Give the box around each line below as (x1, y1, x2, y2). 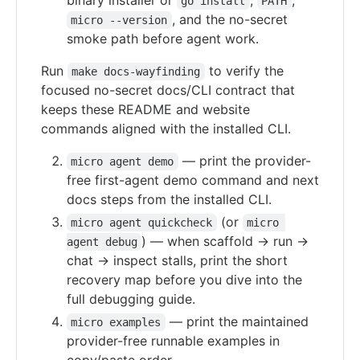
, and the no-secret (171, 11, 292, 27)
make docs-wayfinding (72, 65, 201, 78)
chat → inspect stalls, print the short (67, 252, 288, 268)
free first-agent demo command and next (67, 172, 319, 188)
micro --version (71, 14, 168, 27)
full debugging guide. (67, 291, 195, 307)
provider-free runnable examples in (67, 333, 280, 349)
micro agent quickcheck (71, 216, 213, 229)
